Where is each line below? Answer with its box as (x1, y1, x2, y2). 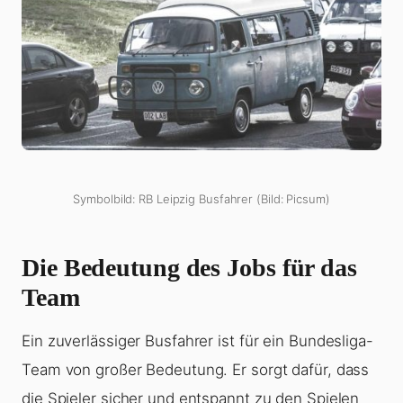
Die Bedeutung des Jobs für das (22, 254, 357, 282)
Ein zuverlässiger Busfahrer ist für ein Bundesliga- (22, 332, 373, 351)
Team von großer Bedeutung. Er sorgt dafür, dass (22, 361, 370, 380)
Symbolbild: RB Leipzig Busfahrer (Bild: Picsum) (73, 192, 330, 207)
